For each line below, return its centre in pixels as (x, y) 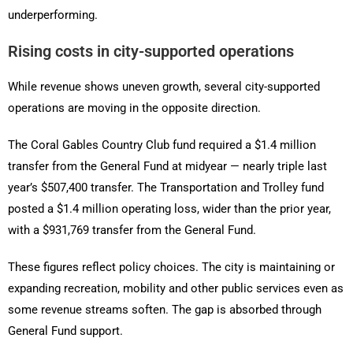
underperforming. (53, 15)
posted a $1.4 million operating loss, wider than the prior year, (169, 209)
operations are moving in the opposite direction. (134, 108)
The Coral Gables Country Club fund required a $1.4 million (162, 145)
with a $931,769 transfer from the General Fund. (132, 230)
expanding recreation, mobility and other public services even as (176, 289)
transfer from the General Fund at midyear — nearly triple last (167, 167)
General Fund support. (65, 331)
